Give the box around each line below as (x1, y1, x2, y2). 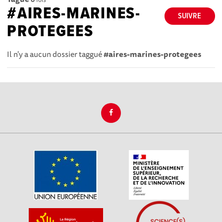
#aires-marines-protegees (104, 47, 202, 60)
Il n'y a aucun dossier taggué (7, 47, 104, 60)
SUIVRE (178, 10, 202, 21)
